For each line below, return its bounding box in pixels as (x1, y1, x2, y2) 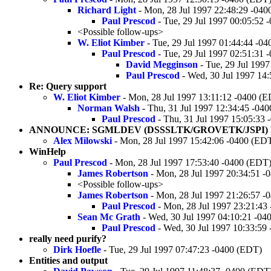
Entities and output (29, 255, 108, 266)
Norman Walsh (77, 102, 140, 113)
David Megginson (126, 59, 198, 70)
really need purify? (29, 233, 106, 244)
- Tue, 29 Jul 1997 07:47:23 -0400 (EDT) (101, 244, 262, 255)
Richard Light (77, 4, 136, 15)
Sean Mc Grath (77, 211, 140, 222)
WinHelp (29, 146, 66, 157)
